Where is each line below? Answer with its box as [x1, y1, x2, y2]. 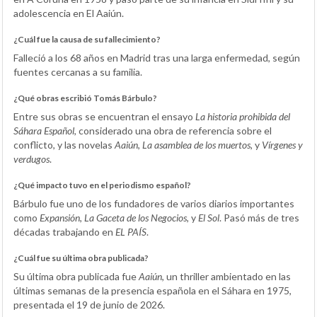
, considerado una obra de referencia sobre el [74, 125, 272, 137]
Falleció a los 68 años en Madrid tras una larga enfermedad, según [13, 52, 300, 64]
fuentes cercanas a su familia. [13, 66, 142, 79]
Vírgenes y [262, 139, 303, 151]
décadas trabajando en [13, 226, 115, 238]
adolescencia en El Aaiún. [13, 7, 124, 20]
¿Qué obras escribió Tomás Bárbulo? [13, 93, 157, 104]
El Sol [198, 212, 219, 224]
